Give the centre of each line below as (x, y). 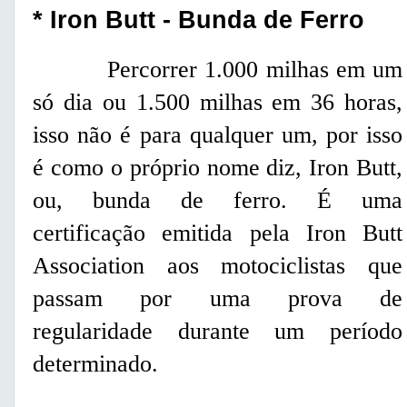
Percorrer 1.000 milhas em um (218, 70)
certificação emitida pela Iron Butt (218, 233)
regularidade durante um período (218, 332)
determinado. (95, 364)
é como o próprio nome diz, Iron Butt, (218, 168)
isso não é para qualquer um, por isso (218, 135)
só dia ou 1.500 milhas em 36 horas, (218, 103)
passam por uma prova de (218, 299)
